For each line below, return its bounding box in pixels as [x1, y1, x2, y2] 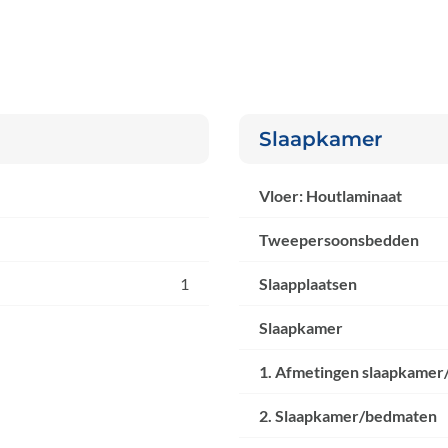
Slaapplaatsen [259, 274, 357, 294]
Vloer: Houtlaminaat [259, 186, 402, 206]
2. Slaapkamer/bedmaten [259, 406, 437, 426]
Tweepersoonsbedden [259, 230, 419, 250]
